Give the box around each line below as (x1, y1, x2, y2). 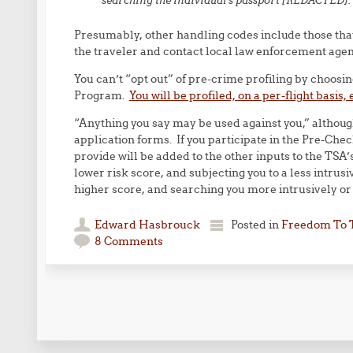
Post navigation (45, 307, 205, 334)
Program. (73, 88, 129, 102)
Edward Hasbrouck (94, 217, 200, 232)
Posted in (230, 217, 281, 232)
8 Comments (94, 234, 163, 248)
